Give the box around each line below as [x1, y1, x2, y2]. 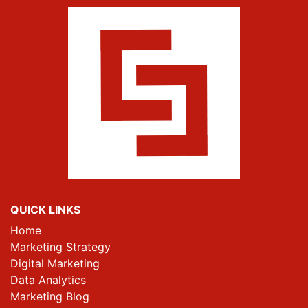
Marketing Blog [10, 289, 89, 303]
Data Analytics [10, 273, 86, 287]
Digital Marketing [10, 256, 100, 270]
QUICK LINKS [10, 203, 80, 217]
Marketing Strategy [10, 240, 111, 254]
